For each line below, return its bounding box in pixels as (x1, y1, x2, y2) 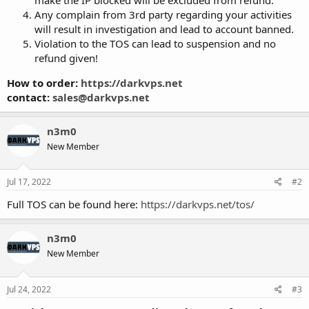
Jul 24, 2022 (7, 283, 51, 295)
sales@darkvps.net (52, 90, 150, 104)
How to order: (7, 75, 81, 90)
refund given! (34, 50, 98, 65)
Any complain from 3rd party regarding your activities (34, 7, 292, 21)
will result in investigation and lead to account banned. (34, 21, 294, 36)
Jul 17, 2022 (7, 176, 51, 188)
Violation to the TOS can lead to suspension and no (34, 36, 276, 50)
